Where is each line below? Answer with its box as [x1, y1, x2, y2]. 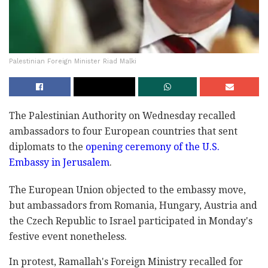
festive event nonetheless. [9, 230, 127, 242]
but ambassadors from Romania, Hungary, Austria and [9, 199, 257, 211]
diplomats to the [9, 141, 86, 153]
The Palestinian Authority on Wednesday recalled [9, 109, 236, 121]
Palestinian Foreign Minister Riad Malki [9, 57, 136, 65]
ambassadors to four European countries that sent [9, 125, 237, 137]
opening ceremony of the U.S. [86, 141, 220, 153]
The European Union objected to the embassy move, [9, 184, 246, 196]
